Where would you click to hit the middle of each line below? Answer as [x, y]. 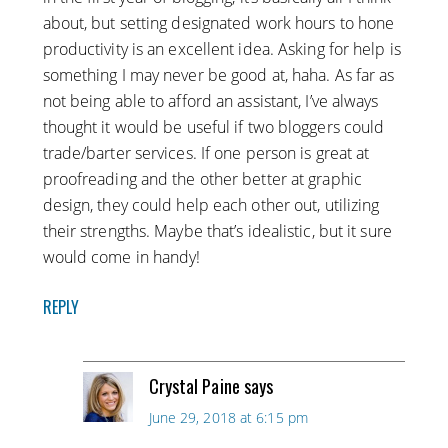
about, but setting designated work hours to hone [218, 23]
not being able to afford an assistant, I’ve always [210, 101]
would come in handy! [121, 257]
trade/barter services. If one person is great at [206, 153]
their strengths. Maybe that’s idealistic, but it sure [217, 231]
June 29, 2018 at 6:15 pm [228, 418]
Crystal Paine [194, 386]
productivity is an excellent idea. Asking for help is [221, 49]
